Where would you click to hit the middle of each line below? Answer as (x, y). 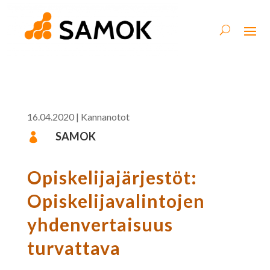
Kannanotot (105, 116)
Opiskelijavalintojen (116, 200)
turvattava (74, 247)
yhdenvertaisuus (100, 224)
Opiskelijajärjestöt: (112, 177)
